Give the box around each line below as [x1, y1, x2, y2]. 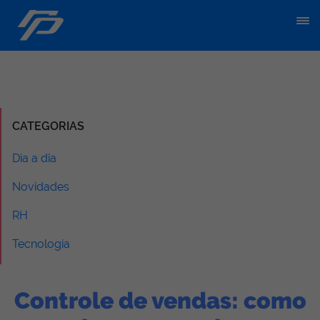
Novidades [12, 180, 69, 194]
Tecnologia [12, 237, 70, 251]
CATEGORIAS [12, 119, 84, 133]
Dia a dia [12, 151, 56, 165]
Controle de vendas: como [14, 287, 306, 314]
